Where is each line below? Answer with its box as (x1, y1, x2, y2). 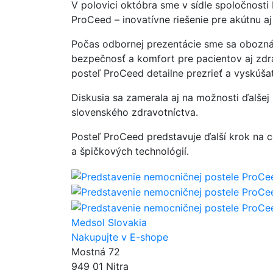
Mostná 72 (71, 245, 120, 258)
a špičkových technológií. (71, 145, 189, 157)
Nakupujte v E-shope (71, 230, 168, 243)
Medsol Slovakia (71, 216, 147, 229)
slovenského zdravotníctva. (71, 106, 198, 118)
